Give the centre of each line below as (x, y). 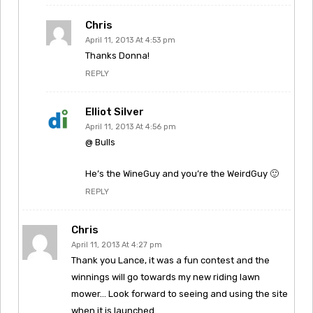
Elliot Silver (115, 111)
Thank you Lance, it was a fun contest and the (170, 260)
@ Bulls (100, 142)
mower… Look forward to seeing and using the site (180, 293)
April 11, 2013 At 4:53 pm (130, 40)
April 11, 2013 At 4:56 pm (131, 126)
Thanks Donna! (117, 55)
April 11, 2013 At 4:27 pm (117, 245)
